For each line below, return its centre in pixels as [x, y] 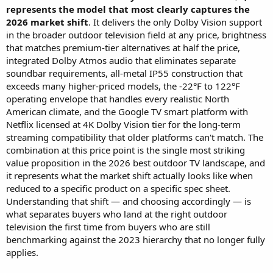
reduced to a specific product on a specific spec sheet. [118, 189]
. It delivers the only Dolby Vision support [175, 22]
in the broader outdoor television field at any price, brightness [136, 35]
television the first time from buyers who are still [108, 227]
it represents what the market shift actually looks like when [129, 176]
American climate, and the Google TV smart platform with [127, 112]
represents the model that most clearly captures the [128, 9]
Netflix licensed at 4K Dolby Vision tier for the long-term [123, 125]
